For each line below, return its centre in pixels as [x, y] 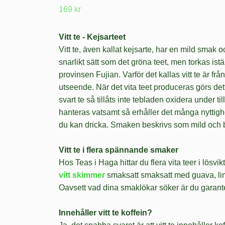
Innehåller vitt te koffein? [105, 212]
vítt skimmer [82, 175]
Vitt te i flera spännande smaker [119, 150]
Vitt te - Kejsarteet [92, 37]
